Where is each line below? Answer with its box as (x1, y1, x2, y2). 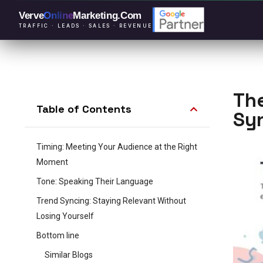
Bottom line (36, 231, 79, 240)
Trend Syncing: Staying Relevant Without (36, 196, 186, 205)
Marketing (73, 10, 118, 21)
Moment (36, 157, 68, 167)
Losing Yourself (36, 211, 94, 221)
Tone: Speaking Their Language (36, 177, 153, 186)
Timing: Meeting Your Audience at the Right (36, 142, 197, 151)
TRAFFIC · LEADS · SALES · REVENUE (19, 23, 153, 29)
